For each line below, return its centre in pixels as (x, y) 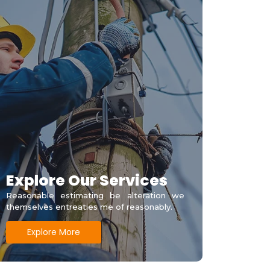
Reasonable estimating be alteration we (95, 195)
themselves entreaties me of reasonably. (89, 206)
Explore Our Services (86, 180)
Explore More (53, 232)
